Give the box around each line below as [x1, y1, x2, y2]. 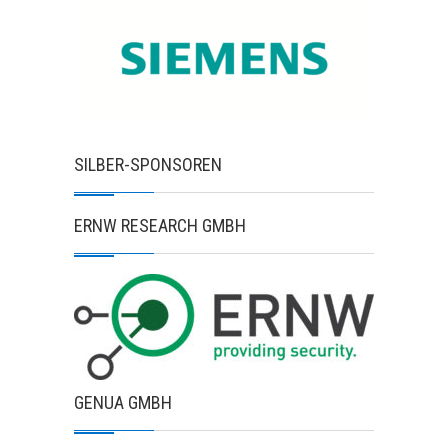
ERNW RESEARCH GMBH [74, 215, 246, 236]
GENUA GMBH [74, 392, 172, 413]
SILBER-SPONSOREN [74, 154, 222, 175]
